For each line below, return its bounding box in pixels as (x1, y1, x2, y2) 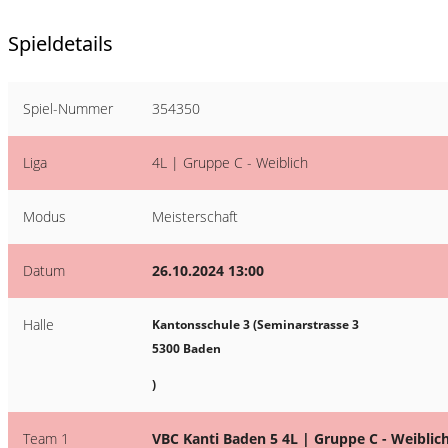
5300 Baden (152, 340, 221, 357)
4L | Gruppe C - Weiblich (152, 153, 308, 172)
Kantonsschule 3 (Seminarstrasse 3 (152, 316, 359, 333)
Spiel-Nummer (23, 99, 113, 118)
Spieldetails (8, 30, 113, 57)
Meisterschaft (152, 207, 238, 226)
